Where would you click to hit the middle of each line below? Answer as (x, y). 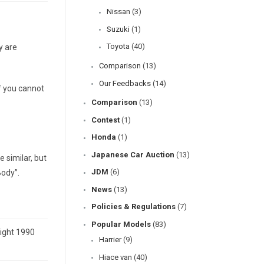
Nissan (118, 12)
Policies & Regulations (133, 207)
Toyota (118, 47)
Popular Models (121, 224)
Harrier (110, 240)
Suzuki (118, 29)
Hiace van (115, 257)
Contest (105, 120)
